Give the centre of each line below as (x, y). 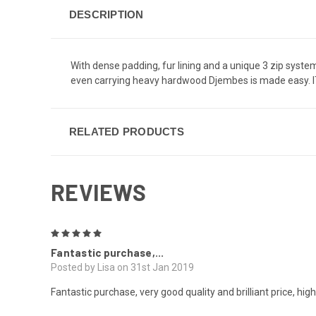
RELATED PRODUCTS (126, 131)
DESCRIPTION (106, 14)
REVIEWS (98, 192)
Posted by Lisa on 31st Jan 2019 (122, 267)
